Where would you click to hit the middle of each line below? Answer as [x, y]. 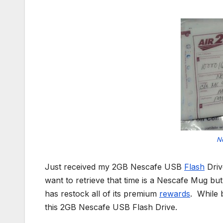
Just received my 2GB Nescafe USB [114, 167]
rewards [175, 194]
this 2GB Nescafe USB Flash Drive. [111, 207]
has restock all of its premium [102, 194]
